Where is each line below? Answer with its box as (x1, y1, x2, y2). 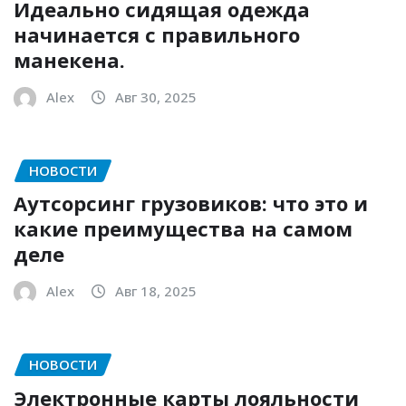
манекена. (14, 45, 125, 73)
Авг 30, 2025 (115, 87, 197, 106)
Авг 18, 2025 (115, 282, 197, 301)
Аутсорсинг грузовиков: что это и (14, 189, 368, 217)
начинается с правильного (14, 20, 300, 48)
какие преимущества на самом (14, 215, 353, 243)
